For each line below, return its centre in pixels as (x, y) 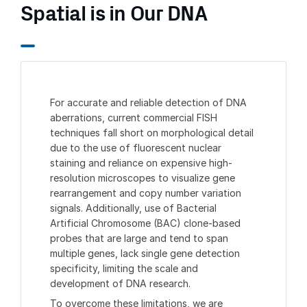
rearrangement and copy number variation (146, 193)
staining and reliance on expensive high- (141, 162)
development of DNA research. (120, 283)
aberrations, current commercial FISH (134, 117)
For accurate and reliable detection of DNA (148, 102)
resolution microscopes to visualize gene (143, 177)
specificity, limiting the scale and (124, 268)
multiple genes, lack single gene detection (145, 253)
